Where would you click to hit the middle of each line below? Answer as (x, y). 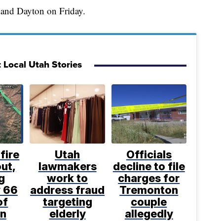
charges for (149, 178)
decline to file (149, 166)
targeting (67, 202)
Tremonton (149, 190)
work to (68, 178)
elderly (67, 213)
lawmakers (67, 166)
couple (149, 202)
